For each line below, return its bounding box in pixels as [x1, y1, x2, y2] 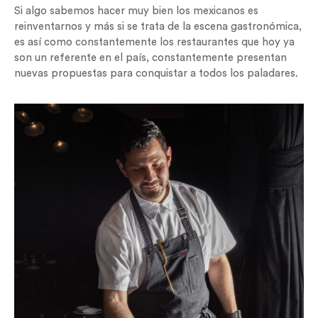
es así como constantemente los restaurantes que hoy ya [14, 37, 295, 48]
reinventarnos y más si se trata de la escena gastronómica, [14, 21, 302, 32]
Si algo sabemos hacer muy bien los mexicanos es [14, 6, 258, 16]
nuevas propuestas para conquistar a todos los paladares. [14, 68, 298, 79]
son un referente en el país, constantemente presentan [14, 53, 287, 63]
